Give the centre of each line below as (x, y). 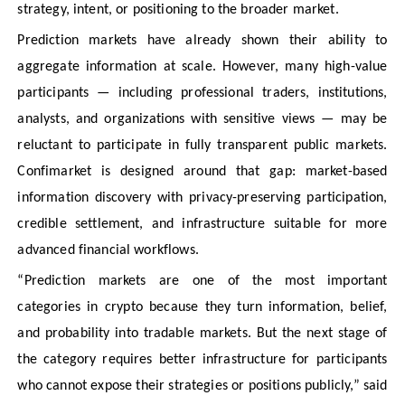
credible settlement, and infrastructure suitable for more (202, 224)
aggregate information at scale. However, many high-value (202, 66)
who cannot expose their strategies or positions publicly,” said (202, 386)
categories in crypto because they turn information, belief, (202, 308)
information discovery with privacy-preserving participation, (202, 198)
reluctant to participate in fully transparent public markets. (202, 145)
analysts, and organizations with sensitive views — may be (202, 119)
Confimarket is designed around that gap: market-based (202, 171)
